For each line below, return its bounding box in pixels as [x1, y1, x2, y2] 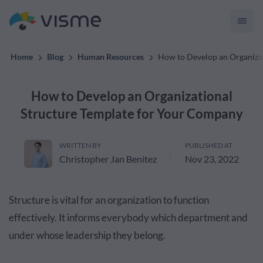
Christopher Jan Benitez [59, 153, 157, 164]
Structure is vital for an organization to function [9, 194, 209, 206]
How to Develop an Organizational [31, 88, 232, 104]
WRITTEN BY [59, 141, 102, 150]
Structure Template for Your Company [20, 106, 243, 122]
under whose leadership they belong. [9, 229, 166, 241]
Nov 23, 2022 [185, 153, 239, 164]
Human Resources [77, 52, 144, 62]
